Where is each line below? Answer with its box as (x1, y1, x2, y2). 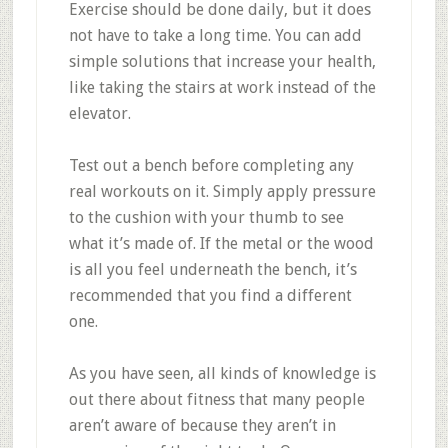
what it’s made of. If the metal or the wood (68, 234, 374, 253)
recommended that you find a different (68, 286, 352, 305)
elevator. (68, 104, 131, 123)
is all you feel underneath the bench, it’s (68, 260, 357, 279)
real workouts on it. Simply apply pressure (68, 182, 376, 201)
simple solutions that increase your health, (68, 52, 376, 71)
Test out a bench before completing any (68, 156, 354, 175)
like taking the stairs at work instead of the (68, 78, 376, 97)
